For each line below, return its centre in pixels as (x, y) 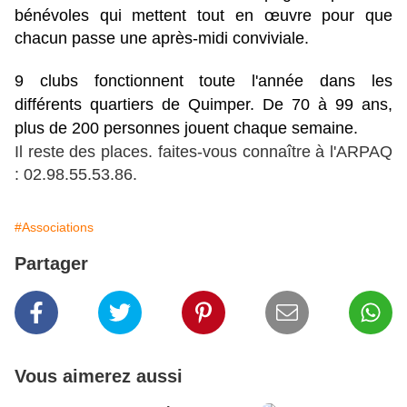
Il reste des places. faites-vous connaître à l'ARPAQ (203, 152)
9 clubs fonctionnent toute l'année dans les (203, 81)
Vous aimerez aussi (99, 377)
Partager (51, 264)
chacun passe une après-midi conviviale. (162, 39)
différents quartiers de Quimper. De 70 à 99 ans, (203, 105)
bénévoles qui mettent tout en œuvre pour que (203, 16)
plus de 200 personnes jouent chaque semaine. (186, 129)
